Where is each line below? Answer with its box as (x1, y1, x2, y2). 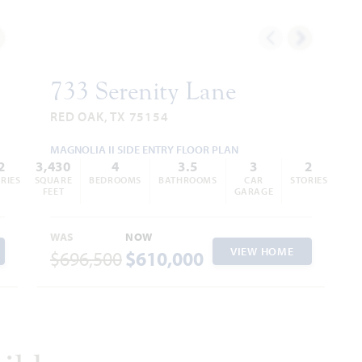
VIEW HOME (230, 244, 294, 259)
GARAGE (234, 184, 274, 197)
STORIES (290, 173, 328, 186)
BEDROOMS (89, 173, 142, 186)
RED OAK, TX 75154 (50, 107, 169, 124)
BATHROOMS (158, 173, 217, 186)
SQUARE (34, 173, 73, 186)
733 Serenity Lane (50, 76, 236, 106)
